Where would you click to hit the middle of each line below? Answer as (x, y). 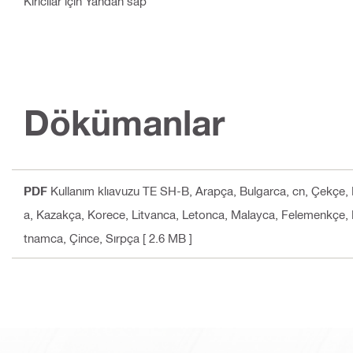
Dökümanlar (124, 123)
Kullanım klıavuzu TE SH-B (120, 191)
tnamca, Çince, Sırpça (82, 238)
